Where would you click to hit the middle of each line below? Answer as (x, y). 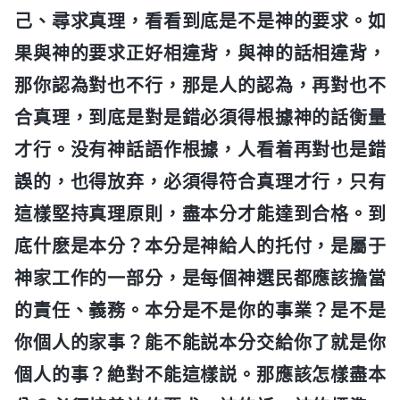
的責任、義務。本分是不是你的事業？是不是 (200, 310)
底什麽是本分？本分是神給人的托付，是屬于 (200, 246)
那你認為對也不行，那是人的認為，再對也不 (200, 85)
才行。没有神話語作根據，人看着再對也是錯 (200, 150)
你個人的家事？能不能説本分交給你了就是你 (200, 342)
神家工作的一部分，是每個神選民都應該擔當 (200, 278)
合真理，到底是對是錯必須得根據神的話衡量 (200, 117)
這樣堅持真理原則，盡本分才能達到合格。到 (200, 214)
